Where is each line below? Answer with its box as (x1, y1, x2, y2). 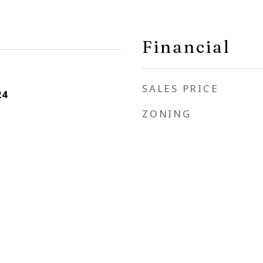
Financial (142, 36, 231, 57)
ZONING (142, 107, 191, 120)
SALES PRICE (142, 82, 219, 95)
